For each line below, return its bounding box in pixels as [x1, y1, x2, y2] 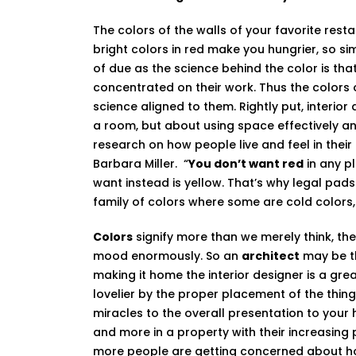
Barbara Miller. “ [93, 156, 188, 172]
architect [242, 248, 300, 264]
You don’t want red [188, 156, 304, 172]
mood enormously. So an [93, 248, 242, 264]
